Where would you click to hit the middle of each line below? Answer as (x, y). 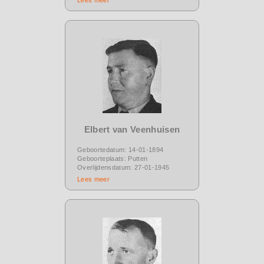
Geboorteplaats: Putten (113, 158)
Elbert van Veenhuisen (132, 129)
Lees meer (93, 179)
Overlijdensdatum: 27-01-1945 (123, 167)
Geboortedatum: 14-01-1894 (121, 149)
